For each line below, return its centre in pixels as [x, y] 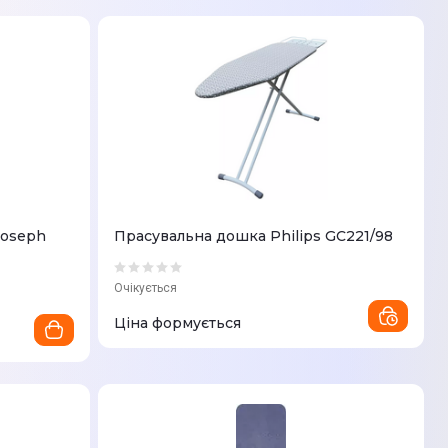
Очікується [145, 288]
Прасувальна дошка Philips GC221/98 [253, 236]
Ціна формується [177, 323]
